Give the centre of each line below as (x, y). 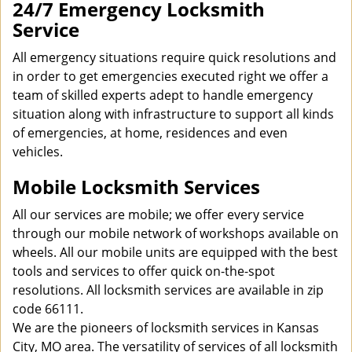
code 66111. (49, 309)
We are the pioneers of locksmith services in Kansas (166, 328)
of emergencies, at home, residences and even (150, 133)
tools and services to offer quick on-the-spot (144, 271)
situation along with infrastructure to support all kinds (173, 114)
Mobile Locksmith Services (136, 187)
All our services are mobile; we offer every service (158, 214)
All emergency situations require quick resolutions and (174, 57)
